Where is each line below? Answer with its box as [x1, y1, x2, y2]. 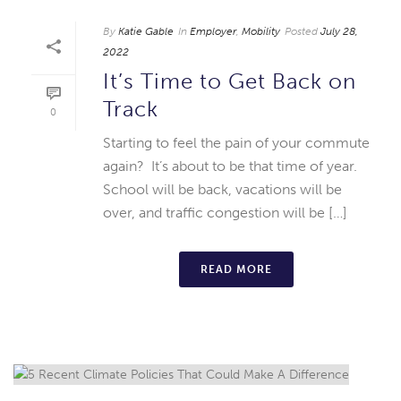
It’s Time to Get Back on [103, 67, 356, 94]
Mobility [242, 24, 280, 38]
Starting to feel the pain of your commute [103, 133, 370, 151]
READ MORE [200, 262, 272, 276]
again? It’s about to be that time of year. [103, 157, 357, 175]
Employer [190, 24, 236, 38]
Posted [285, 24, 318, 38]
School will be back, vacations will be [103, 180, 342, 198]
